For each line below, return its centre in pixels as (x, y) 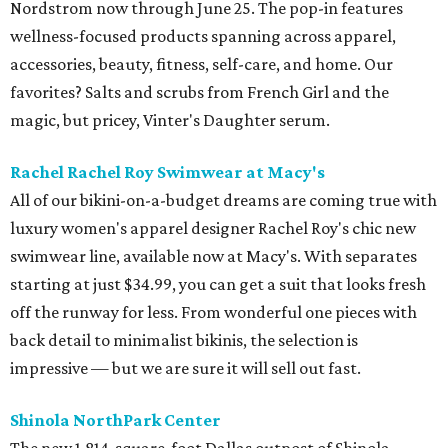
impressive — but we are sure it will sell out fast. (185, 368)
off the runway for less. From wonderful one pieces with (213, 312)
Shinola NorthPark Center (115, 420)
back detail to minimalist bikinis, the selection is (184, 340)
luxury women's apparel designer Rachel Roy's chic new (213, 228)
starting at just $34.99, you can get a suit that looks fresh (218, 284)
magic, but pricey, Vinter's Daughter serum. (170, 120)
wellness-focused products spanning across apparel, (203, 36)
